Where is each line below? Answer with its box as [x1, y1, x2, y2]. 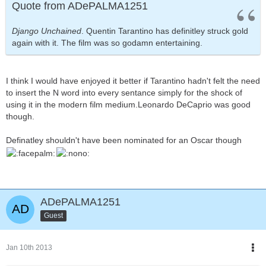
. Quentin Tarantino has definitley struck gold [81, 26, 248, 36]
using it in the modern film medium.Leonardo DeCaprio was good [6, 100, 251, 110]
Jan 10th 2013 [6, 243, 52, 252]
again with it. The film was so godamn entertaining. [12, 38, 202, 48]
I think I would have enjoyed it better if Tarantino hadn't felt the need [6, 76, 260, 86]
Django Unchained [12, 26, 81, 36]
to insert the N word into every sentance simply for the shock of [6, 88, 242, 98]
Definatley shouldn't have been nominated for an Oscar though [6, 135, 242, 145]
